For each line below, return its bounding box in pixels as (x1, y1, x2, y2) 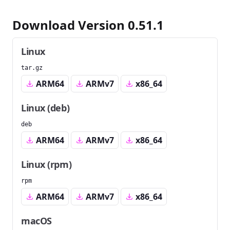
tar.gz (21, 64, 43, 71)
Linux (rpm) (21, 158, 72, 170)
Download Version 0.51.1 (12, 16, 164, 33)
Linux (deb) (21, 102, 70, 114)
